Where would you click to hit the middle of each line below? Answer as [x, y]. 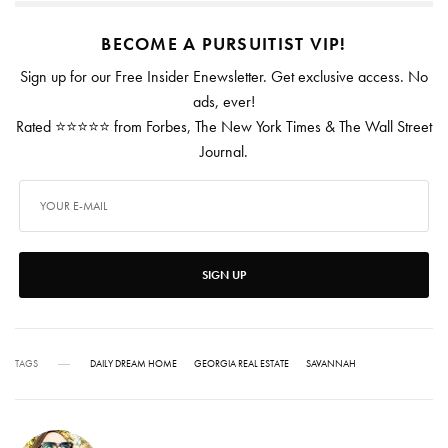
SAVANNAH [331, 364]
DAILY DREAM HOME [133, 364]
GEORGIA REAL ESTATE [241, 364]
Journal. [224, 152]
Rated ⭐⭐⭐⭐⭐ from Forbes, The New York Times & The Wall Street [224, 127]
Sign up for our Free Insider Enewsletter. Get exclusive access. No [224, 77]
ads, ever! [224, 102]
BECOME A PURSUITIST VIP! [224, 44]
